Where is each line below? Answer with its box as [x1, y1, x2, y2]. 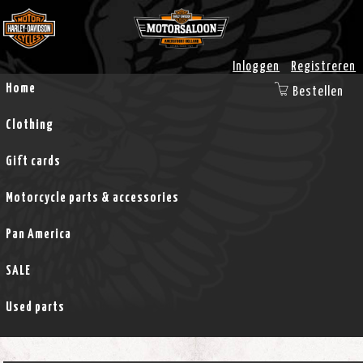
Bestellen [292, 85, 344, 98]
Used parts [5, 301, 65, 314]
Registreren [291, 60, 357, 73]
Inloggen [233, 60, 280, 73]
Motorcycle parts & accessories [5, 191, 179, 204]
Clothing [5, 118, 53, 131]
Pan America [5, 228, 71, 241]
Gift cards [5, 155, 61, 168]
